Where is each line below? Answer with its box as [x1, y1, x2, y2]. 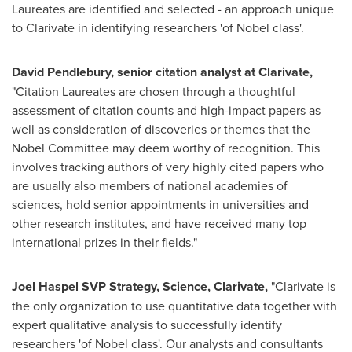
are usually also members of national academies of [12, 176, 288, 194]
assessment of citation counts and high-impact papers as [12, 101, 321, 119]
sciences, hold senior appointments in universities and [12, 195, 309, 213]
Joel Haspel [12, 277, 79, 295]
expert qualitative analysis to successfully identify [12, 315, 282, 333]
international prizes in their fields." [12, 233, 197, 251]
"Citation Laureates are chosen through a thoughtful [12, 82, 295, 100]
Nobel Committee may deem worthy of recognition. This [12, 138, 320, 156]
